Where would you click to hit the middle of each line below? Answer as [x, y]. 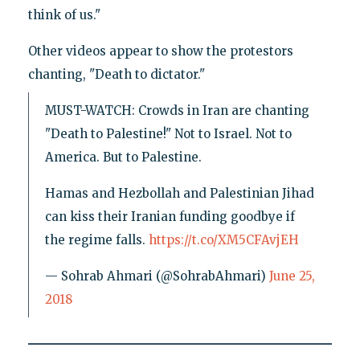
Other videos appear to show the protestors [160, 51]
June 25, [292, 276]
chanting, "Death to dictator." [116, 74]
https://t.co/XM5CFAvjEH [223, 239]
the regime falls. [96, 239]
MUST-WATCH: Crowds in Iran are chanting [177, 110]
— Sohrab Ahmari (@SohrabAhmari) [157, 276]
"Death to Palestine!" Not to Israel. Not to [168, 133]
